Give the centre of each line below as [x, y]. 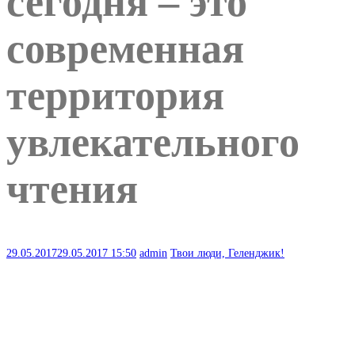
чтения [72, 189]
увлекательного [153, 143]
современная [125, 49]
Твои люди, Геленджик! [227, 253]
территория [115, 96]
